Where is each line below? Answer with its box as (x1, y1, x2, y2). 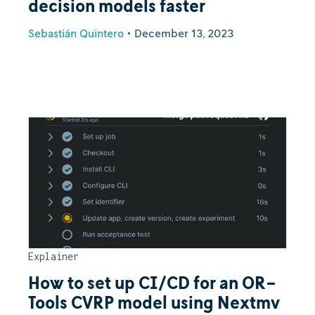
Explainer (28, 250, 79, 262)
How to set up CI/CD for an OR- (28, 272, 276, 292)
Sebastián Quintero (28, 25, 124, 40)
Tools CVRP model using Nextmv (28, 292, 280, 312)
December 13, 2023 (134, 25, 233, 40)
